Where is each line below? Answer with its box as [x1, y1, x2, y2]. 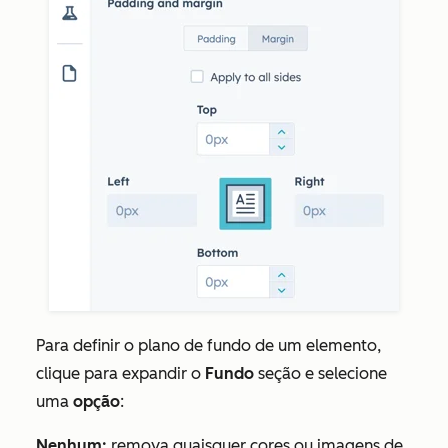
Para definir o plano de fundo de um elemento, [36, 336, 381, 356]
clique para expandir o [36, 364, 205, 384]
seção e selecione [258, 364, 387, 384]
